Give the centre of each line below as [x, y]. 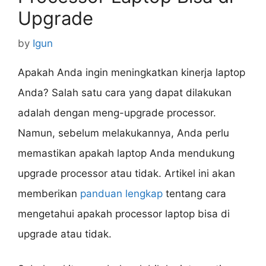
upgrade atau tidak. [65, 234]
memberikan [49, 193]
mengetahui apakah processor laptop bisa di [124, 213]
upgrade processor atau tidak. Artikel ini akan [126, 173]
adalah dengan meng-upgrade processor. [117, 113]
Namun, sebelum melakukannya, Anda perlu [123, 133]
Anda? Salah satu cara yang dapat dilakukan [125, 92]
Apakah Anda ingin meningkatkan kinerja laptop [132, 72]
